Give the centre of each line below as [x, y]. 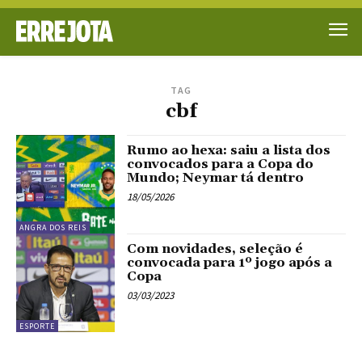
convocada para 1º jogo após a [230, 262]
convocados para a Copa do [221, 164]
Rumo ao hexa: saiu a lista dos [229, 150]
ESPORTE [37, 326]
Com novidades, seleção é [215, 248]
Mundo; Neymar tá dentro [216, 177]
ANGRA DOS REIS [53, 227]
